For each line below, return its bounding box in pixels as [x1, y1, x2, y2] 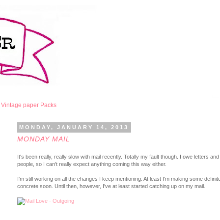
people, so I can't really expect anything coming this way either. [17, 161, 166, 167]
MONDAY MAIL [17, 135, 70, 143]
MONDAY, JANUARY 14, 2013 [19, 124, 129, 131]
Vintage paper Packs [1, 102, 56, 109]
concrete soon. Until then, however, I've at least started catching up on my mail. [17, 183, 205, 190]
